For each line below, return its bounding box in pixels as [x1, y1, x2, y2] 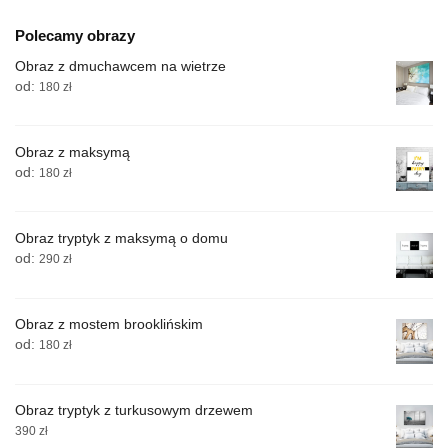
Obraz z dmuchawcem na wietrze [15, 57, 226, 74]
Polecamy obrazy [15, 26, 135, 44]
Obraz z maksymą [15, 143, 130, 160]
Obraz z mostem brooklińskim [15, 316, 203, 333]
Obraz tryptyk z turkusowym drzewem [15, 402, 253, 419]
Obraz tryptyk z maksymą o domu [15, 230, 228, 247]
